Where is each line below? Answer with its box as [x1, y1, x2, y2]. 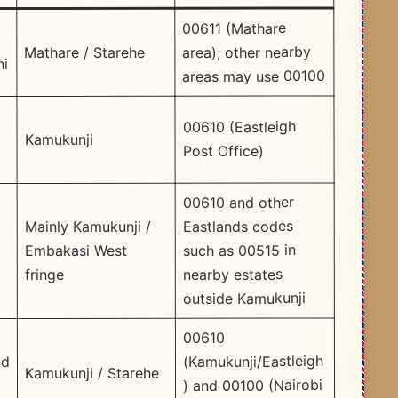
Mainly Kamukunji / [24, 218, 151, 236]
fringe [24, 266, 64, 284]
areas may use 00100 [182, 67, 326, 86]
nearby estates [182, 265, 283, 284]
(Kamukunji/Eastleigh [182, 352, 323, 371]
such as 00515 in [182, 241, 296, 260]
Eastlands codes [182, 217, 293, 236]
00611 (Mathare [182, 19, 287, 38]
